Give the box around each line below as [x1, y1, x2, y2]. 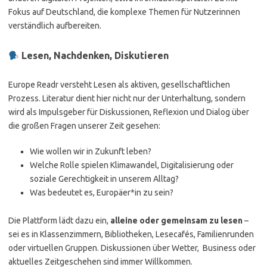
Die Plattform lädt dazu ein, [8, 216, 110, 225]
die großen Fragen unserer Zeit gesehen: [8, 121, 160, 131]
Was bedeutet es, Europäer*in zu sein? [30, 188, 173, 197]
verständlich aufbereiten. [8, 21, 101, 30]
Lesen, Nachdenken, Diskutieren [19, 50, 169, 61]
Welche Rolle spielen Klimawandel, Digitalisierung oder [30, 160, 234, 170]
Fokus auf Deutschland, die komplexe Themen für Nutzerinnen [8, 7, 240, 17]
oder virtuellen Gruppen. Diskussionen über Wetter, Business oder [8, 243, 256, 253]
